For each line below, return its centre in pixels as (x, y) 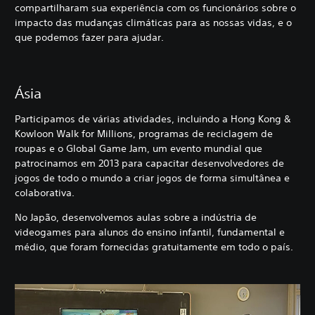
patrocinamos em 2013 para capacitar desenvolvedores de (149, 163)
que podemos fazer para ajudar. (89, 38)
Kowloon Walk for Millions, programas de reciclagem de (144, 134)
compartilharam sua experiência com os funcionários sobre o (155, 8)
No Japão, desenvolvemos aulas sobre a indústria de (136, 218)
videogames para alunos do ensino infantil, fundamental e (150, 232)
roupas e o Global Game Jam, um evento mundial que (139, 149)
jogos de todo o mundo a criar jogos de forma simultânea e (152, 178)
